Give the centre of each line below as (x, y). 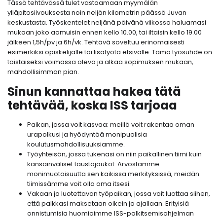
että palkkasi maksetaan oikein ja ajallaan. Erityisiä (108, 204)
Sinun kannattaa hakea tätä (94, 92)
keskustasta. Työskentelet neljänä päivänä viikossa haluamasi (107, 23)
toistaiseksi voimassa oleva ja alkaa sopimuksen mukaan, (100, 62)
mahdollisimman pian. (43, 72)
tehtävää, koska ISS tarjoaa (92, 106)
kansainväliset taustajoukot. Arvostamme (93, 164)
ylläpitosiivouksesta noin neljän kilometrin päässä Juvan (97, 13)
